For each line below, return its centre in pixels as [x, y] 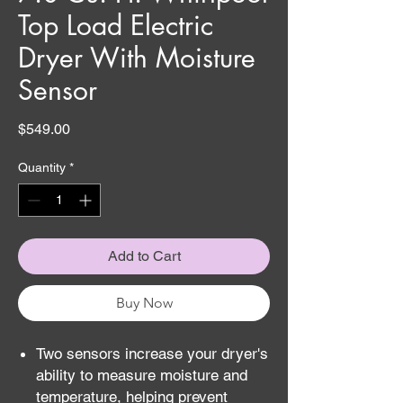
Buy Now [144, 303]
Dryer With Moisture [137, 58]
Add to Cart [144, 256]
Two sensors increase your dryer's [152, 354]
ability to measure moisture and [142, 375]
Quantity [42, 167]
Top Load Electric [116, 25]
